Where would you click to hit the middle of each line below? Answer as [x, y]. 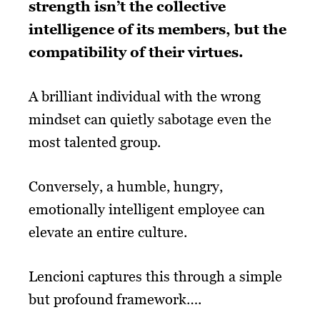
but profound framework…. [115, 299]
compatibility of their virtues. [136, 52]
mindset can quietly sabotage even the [150, 119]
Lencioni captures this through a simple [155, 276]
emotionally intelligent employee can [147, 209]
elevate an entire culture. [108, 232]
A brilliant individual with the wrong [145, 96]
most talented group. [95, 142]
